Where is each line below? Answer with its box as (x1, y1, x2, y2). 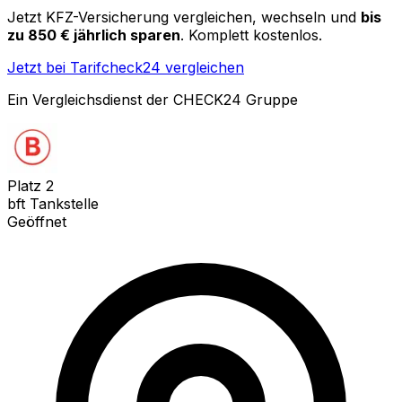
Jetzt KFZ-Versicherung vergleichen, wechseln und (7, 7, 356, 26)
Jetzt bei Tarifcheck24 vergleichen (7, 57, 244, 76)
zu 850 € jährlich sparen (7, 25, 180, 44)
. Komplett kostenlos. (180, 25, 322, 44)
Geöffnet (7, 212, 66, 231)
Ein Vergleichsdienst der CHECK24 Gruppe (7, 90, 298, 109)
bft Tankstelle (7, 194, 99, 213)
